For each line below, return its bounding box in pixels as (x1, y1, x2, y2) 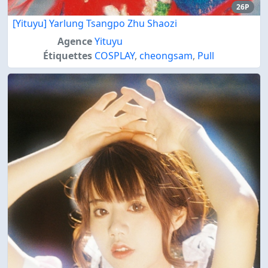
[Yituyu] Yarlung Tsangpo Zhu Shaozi (13, 16, 177, 30)
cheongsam (139, 48, 193, 62)
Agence (57, 34, 92, 48)
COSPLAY (94, 48, 135, 62)
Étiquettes (42, 48, 92, 62)
